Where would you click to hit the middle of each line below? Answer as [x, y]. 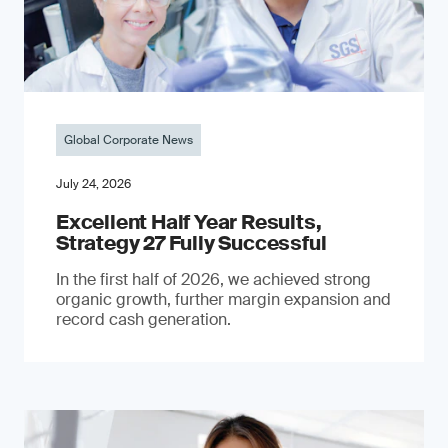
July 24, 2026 [93, 183]
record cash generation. [143, 319]
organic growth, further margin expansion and [223, 299]
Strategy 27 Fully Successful [191, 242]
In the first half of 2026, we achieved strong [213, 279]
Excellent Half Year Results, [189, 221]
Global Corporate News [128, 139]
